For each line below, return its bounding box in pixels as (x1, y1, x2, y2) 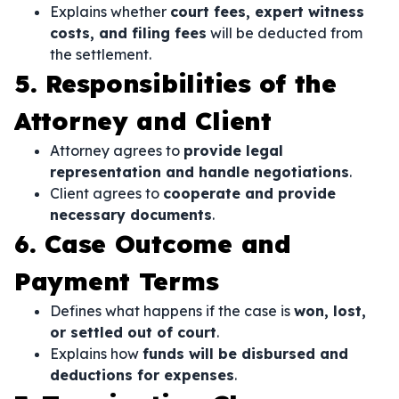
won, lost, (294, 302, 366, 320)
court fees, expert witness (170, 3, 364, 20)
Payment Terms (14, 265, 219, 297)
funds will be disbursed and (142, 345, 348, 362)
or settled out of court (50, 323, 216, 341)
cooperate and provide (163, 184, 336, 202)
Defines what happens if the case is (50, 302, 294, 320)
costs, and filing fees (50, 24, 207, 42)
